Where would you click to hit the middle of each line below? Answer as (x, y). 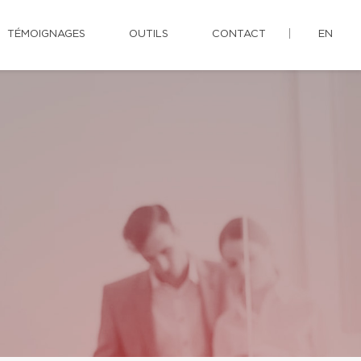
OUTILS (149, 34)
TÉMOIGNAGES (46, 34)
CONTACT (239, 34)
